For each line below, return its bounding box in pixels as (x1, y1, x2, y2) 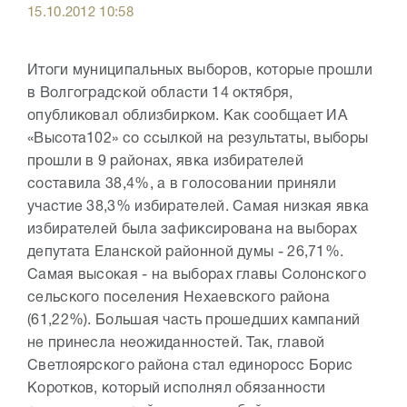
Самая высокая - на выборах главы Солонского (27, 269, 366, 283)
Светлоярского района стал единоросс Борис (27, 360, 353, 373)
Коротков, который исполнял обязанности (27, 382, 326, 396)
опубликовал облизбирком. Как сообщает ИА (27, 110, 347, 124)
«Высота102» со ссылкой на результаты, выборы (27, 133, 369, 146)
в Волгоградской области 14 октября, (27, 87, 293, 101)
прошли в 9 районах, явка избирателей (27, 155, 303, 169)
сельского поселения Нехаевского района (27, 292, 331, 305)
